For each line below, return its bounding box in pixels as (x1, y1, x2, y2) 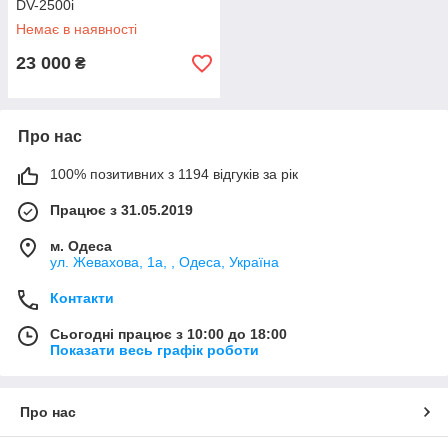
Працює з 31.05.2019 (50, 202, 193, 218)
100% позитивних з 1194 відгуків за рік (50, 166, 298, 182)
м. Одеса (50, 238, 112, 254)
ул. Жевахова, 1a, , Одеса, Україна (50, 254, 279, 270)
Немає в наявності (16, 21, 137, 37)
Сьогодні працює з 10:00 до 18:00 (50, 326, 287, 342)
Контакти (50, 290, 114, 306)
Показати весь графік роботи (50, 342, 259, 358)
